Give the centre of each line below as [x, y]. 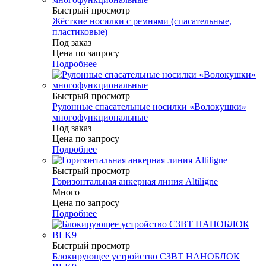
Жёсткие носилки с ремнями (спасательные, [142, 21]
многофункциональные [100, 118]
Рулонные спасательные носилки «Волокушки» [149, 107]
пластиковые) [80, 32]
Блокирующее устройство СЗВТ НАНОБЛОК [146, 256]
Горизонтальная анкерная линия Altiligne [135, 182]
